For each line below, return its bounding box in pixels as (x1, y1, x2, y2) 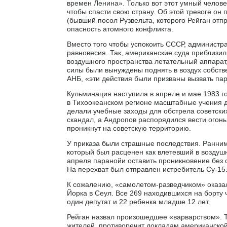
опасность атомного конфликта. (67, 24, 173, 33)
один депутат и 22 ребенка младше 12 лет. (67, 197, 210, 206)
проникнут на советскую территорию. (67, 124, 191, 132)
